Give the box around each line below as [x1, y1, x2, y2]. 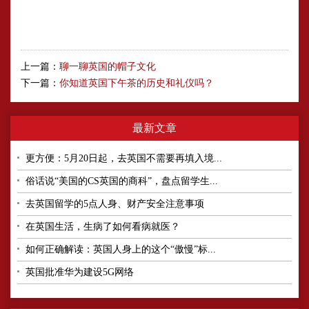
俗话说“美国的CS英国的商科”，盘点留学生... [26, 175, 218, 186]
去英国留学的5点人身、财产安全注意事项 [26, 198, 204, 209]
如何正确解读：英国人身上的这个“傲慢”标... [26, 243, 216, 255]
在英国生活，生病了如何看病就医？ [26, 221, 180, 232]
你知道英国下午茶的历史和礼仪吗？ [59, 77, 214, 88]
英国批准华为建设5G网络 [26, 266, 134, 277]
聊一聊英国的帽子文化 [59, 61, 156, 72]
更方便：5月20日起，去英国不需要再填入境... [26, 152, 222, 163]
